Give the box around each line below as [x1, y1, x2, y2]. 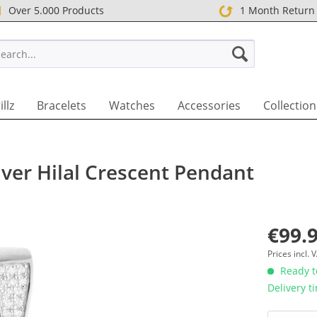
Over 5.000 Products [3, 4, 105, 17]
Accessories [178, 98, 241, 113]
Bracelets [37, 98, 86, 113]
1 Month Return [234, 4, 316, 17]
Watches [109, 98, 155, 113]
